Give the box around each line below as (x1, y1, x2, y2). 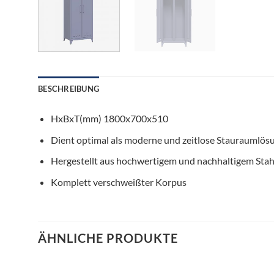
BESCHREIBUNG (38, 84, 100, 94)
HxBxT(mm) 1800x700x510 (50, 113, 168, 125)
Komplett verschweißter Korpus (50, 176, 187, 188)
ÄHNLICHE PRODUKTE (38, 230, 178, 245)
